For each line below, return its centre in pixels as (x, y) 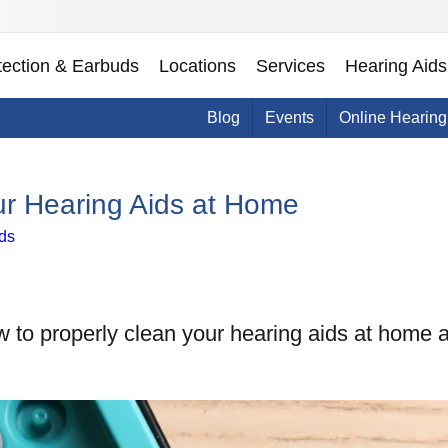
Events (289, 117)
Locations (197, 65)
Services (290, 65)
